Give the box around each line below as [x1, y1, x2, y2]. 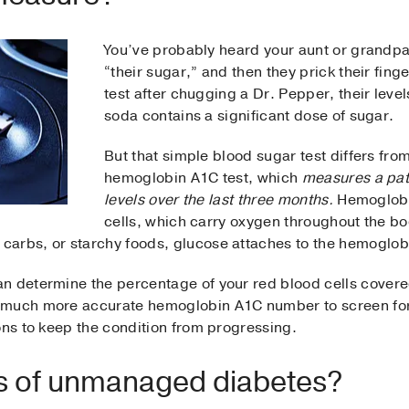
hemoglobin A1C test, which [104, 168, 302, 189]
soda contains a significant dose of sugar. [104, 106, 394, 127]
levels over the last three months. [104, 190, 333, 211]
